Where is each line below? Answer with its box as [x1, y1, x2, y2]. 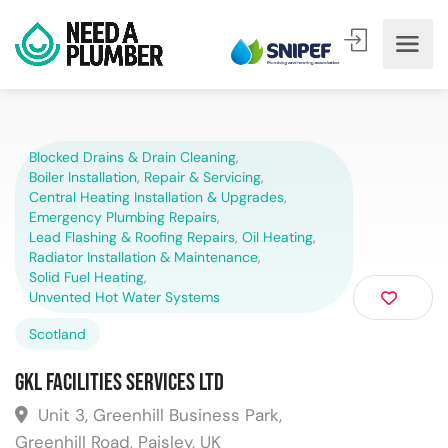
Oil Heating [242, 228, 313, 246]
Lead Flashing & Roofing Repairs [29, 228, 235, 246]
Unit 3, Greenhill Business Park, [33, 404, 282, 426]
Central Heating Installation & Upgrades [29, 188, 284, 206]
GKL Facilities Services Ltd [15, 368, 224, 397]
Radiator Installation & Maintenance [29, 248, 258, 266]
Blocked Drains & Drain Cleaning [29, 148, 236, 166]
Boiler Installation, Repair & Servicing [29, 168, 261, 186]
